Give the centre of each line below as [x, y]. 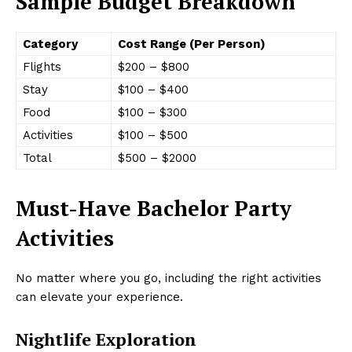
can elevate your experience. [99, 297]
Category [50, 44]
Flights [42, 67]
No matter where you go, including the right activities [169, 279]
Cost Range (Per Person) [192, 44]
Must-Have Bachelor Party [154, 209]
